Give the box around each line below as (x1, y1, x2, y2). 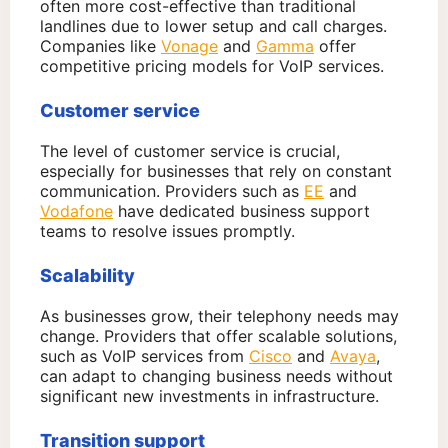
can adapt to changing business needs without (40, 366, 393, 387)
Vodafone (40, 201, 113, 222)
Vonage (161, 36, 218, 57)
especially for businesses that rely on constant (40, 161, 392, 182)
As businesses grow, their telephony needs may (40, 306, 399, 327)
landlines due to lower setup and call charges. (40, 16, 387, 37)
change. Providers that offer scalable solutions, (40, 326, 397, 347)
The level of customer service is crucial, (40, 141, 340, 162)
